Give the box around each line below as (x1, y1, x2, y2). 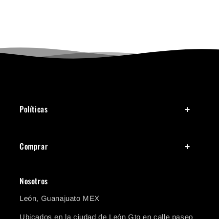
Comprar (20, 140, 48, 152)
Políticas (20, 103, 48, 115)
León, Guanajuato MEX (20, 194, 100, 203)
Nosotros (20, 175, 48, 187)
